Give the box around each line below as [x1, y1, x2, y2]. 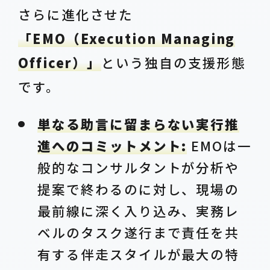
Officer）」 [17, 52, 102, 72]
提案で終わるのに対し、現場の [37, 179, 240, 198]
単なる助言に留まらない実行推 [37, 114, 240, 133]
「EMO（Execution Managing [17, 28, 236, 48]
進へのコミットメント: [37, 136, 187, 155]
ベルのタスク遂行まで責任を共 [37, 222, 240, 242]
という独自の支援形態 [101, 52, 246, 72]
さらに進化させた [17, 4, 134, 24]
